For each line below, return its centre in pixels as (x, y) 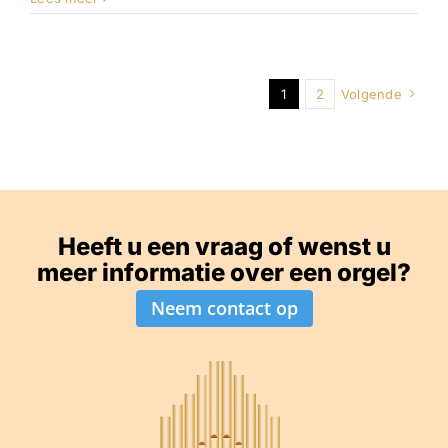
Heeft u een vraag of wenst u (224, 247)
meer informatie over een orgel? (224, 273)
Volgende (371, 94)
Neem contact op (224, 308)
